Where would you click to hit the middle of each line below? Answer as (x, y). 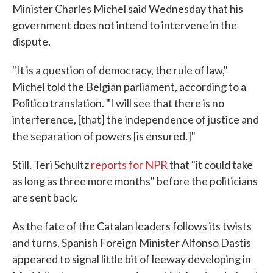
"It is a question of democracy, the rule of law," (120, 70)
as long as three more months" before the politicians (135, 181)
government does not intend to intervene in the (125, 25)
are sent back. (45, 197)
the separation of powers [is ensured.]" (104, 136)
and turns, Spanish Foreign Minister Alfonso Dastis (132, 242)
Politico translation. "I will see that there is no (118, 103)
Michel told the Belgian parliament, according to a (129, 86)
